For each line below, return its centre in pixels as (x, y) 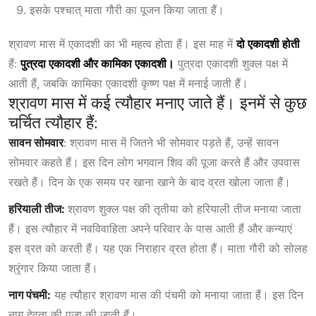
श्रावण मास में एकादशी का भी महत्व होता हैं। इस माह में (122, 44)
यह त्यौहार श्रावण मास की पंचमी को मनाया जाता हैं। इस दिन (177, 295)
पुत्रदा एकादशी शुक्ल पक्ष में (231, 64)
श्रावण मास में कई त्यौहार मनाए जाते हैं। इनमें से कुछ (158, 103)
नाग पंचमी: (30, 295)
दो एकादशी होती (268, 44)
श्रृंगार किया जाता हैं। (53, 268)
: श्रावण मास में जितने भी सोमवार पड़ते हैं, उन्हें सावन (171, 143)
